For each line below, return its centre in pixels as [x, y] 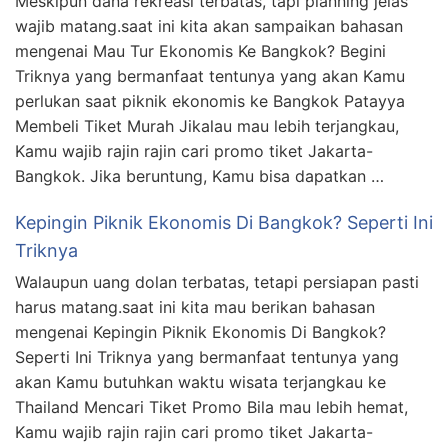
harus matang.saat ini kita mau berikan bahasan [195, 307]
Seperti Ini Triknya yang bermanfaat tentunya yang [207, 357]
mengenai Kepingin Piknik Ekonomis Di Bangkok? [200, 332]
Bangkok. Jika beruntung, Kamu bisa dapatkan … [199, 176]
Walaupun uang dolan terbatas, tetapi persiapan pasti [217, 282]
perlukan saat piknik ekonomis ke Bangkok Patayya [210, 101]
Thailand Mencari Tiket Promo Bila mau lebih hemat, [211, 407]
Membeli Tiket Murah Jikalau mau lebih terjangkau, [207, 126]
